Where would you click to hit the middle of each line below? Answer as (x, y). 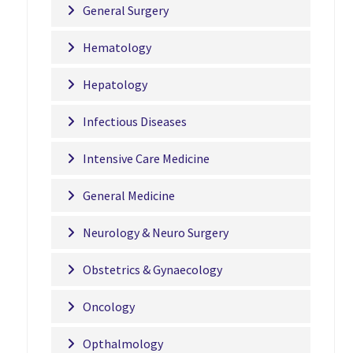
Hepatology (115, 84)
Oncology (108, 307)
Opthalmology (123, 344)
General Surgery (125, 10)
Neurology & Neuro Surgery (155, 232)
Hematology (117, 47)
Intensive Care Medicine (146, 158)
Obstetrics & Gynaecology (152, 269)
